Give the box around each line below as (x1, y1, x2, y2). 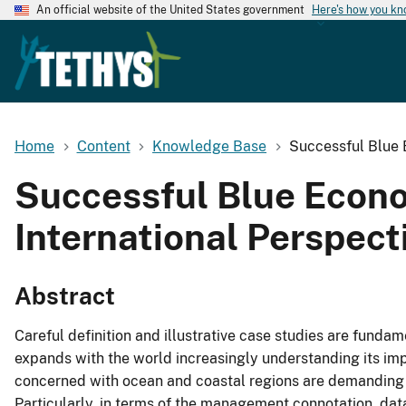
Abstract (14, 282, 115, 311)
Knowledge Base (152, 137, 267, 155)
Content (76, 137, 130, 155)
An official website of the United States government (36, 4, 304, 16)
